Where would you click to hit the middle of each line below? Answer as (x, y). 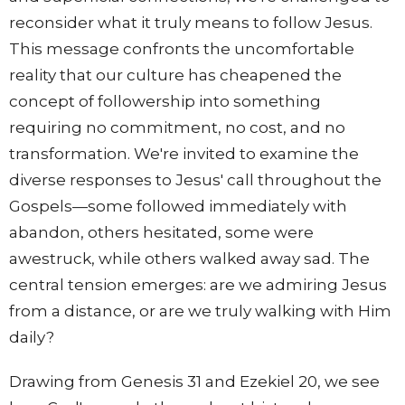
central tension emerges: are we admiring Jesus (198, 285)
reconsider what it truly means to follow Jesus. (191, 23)
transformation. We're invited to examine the (184, 154)
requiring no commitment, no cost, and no (177, 128)
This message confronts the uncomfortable (182, 49)
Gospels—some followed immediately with (178, 207)
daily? (32, 338)
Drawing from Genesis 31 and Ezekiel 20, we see (194, 382)
